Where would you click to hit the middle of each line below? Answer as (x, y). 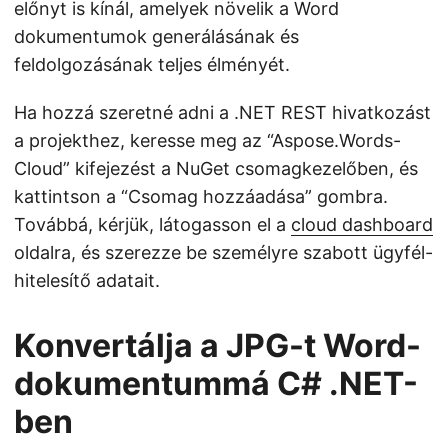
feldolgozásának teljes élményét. (152, 64)
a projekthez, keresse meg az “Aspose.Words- (207, 140)
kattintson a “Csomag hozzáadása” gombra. (201, 196)
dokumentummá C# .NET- (216, 383)
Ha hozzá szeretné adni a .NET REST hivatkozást (222, 112)
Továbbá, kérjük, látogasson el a (152, 224)
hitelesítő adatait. (87, 280)
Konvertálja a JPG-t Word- (217, 345)
